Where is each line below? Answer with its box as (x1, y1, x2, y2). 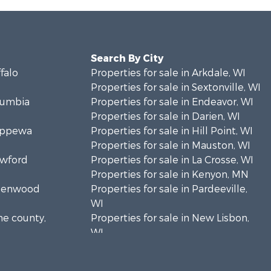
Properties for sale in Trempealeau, (90, 241, 258, 253)
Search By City (90, 52, 163, 65)
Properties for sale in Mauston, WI (90, 139, 250, 152)
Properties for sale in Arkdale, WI (90, 67, 246, 79)
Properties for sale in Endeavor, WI (90, 96, 253, 108)
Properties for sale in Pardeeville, (90, 183, 247, 195)
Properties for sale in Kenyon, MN (90, 168, 249, 181)
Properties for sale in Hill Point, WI (90, 125, 253, 137)
